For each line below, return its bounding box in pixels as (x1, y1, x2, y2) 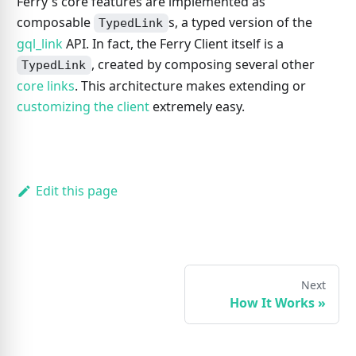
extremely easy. (149, 98, 245, 115)
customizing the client (16, 98, 149, 115)
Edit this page (35, 182, 118, 199)
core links (16, 77, 75, 95)
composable (16, 14, 94, 31)
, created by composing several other (91, 56, 315, 73)
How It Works (230, 294, 315, 311)
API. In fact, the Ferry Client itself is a (62, 35, 284, 52)
